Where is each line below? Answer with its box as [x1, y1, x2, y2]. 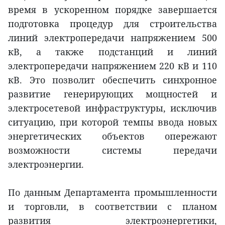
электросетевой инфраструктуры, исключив [8, 102, 217, 115]
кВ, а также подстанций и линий [8, 46, 217, 58]
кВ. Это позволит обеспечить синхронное [8, 74, 217, 86]
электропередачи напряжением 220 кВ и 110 [8, 60, 217, 72]
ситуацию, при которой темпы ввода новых [8, 116, 217, 129]
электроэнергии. [8, 158, 84, 171]
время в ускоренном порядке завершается [8, 4, 217, 16]
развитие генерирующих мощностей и [8, 88, 217, 100]
